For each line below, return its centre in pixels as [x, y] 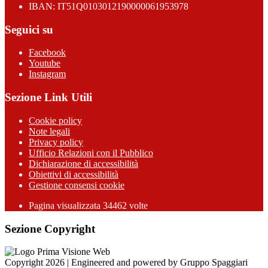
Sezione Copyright [50, 229]
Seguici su [29, 29]
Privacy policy [56, 142]
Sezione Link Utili [48, 98]
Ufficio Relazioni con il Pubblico [91, 153]
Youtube [45, 63]
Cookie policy [55, 120]
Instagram [47, 74]
